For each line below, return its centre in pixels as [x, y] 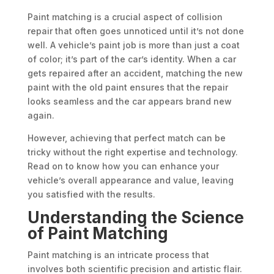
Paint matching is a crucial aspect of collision [125, 17]
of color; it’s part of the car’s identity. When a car [131, 59]
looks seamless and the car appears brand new [129, 102]
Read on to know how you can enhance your [123, 166]
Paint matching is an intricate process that [118, 255]
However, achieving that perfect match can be [126, 138]
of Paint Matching [98, 234]
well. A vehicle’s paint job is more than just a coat [133, 45]
